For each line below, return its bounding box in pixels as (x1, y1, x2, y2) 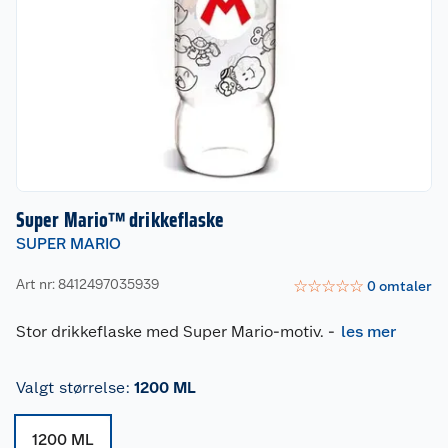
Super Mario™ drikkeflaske (16, 208, 225, 232)
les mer (341, 322, 396, 341)
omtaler (379, 277, 432, 294)
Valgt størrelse (16, 378, 126, 397)
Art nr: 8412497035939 (16, 275, 159, 292)
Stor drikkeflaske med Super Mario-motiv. (16, 322, 324, 341)
